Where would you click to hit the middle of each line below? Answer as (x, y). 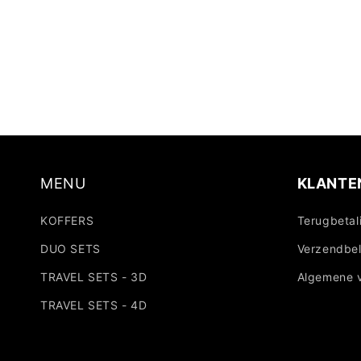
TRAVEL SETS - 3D (94, 277)
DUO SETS (71, 249)
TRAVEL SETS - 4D (94, 305)
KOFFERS (67, 220)
